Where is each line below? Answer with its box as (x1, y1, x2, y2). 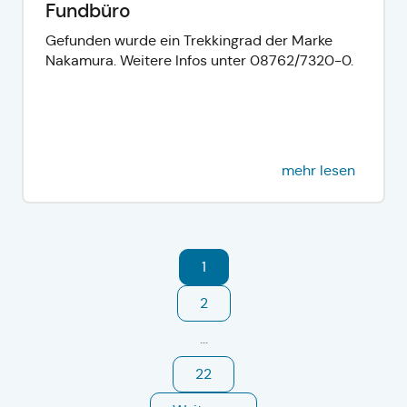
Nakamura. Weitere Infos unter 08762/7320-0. (45, 51, 353, 69)
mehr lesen (282, 161, 355, 179)
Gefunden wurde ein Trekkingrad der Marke (45, 31, 333, 49)
